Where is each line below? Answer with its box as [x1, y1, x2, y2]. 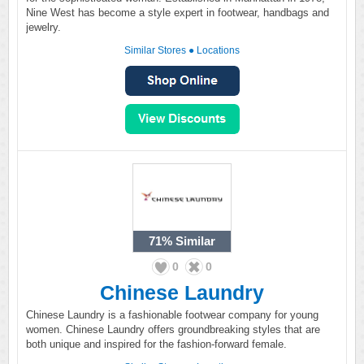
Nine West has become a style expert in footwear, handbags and [26, 6, 329, 19]
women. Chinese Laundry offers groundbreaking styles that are [26, 323, 320, 336]
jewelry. [26, 21, 61, 33]
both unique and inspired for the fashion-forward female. [26, 338, 287, 350]
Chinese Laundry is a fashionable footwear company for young [26, 309, 318, 321]
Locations [197, 45, 240, 56]
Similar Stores [124, 45, 186, 56]
